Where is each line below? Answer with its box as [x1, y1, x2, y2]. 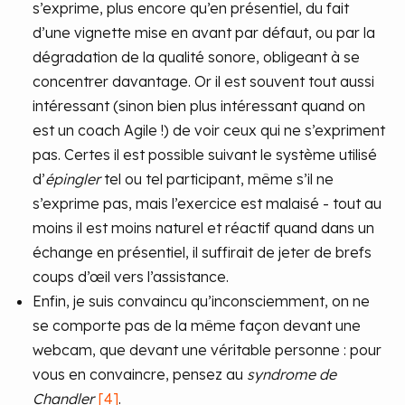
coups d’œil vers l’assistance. [33, 268, 229, 286]
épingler [45, 170, 100, 188]
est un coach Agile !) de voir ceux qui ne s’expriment [33, 121, 385, 139]
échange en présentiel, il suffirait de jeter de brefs [33, 243, 372, 261]
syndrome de [247, 365, 336, 383]
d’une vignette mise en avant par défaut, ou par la [33, 24, 375, 42]
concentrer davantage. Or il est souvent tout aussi [33, 72, 374, 90]
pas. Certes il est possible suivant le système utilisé [33, 146, 377, 164]
